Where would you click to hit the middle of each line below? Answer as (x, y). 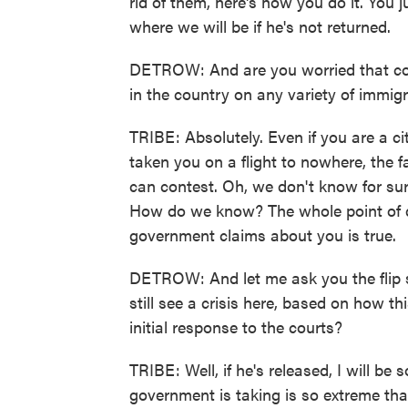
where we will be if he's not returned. (260, 26)
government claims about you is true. (263, 235)
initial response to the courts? (236, 326)
